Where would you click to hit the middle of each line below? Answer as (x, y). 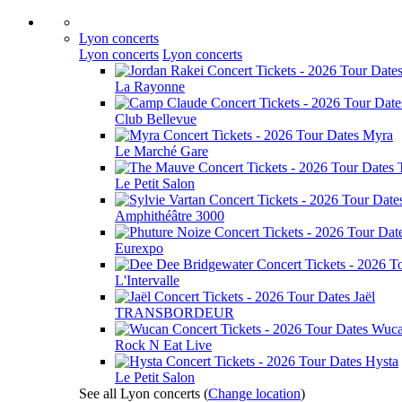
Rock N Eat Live (163, 345)
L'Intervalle (147, 280)
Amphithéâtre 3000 (170, 216)
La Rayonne (150, 87)
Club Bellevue (156, 119)
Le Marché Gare (162, 151)
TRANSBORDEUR (175, 313)
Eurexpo (139, 248)
